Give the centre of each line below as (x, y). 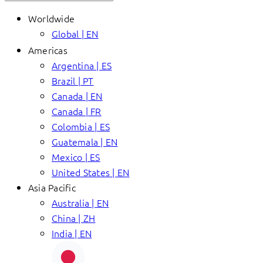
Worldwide (52, 18)
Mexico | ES (76, 157)
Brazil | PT (73, 80)
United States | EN (91, 172)
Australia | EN (80, 203)
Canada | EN (77, 96)
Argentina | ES (82, 65)
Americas (48, 50)
